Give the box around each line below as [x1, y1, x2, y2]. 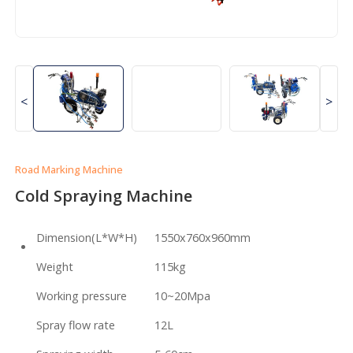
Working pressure [36, 288, 128, 303]
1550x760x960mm [154, 229, 251, 245]
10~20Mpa [154, 288, 211, 303]
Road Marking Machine [15, 162, 124, 176]
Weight [36, 258, 74, 274]
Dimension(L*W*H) [36, 229, 138, 245]
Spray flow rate [36, 317, 116, 333]
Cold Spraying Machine [15, 184, 193, 206]
